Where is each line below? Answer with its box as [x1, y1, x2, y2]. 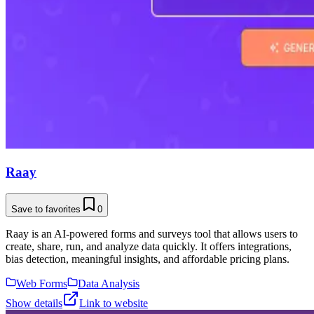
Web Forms [16, 277, 67, 289]
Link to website [79, 296, 148, 309]
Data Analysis [78, 277, 139, 289]
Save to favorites [11, 203, 81, 214]
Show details [6, 296, 62, 309]
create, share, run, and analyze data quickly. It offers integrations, [6, 240, 292, 252]
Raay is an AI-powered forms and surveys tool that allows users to [6, 227, 298, 240]
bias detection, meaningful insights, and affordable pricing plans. [6, 252, 289, 265]
